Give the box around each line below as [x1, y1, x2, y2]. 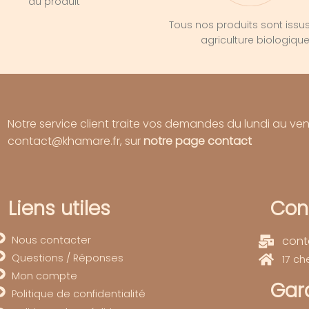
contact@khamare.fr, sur [8, 132, 143, 149]
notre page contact [143, 132, 252, 149]
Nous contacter [11, 233, 91, 248]
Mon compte [11, 269, 77, 283]
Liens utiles [8, 195, 110, 223]
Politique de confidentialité [11, 287, 146, 301]
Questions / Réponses [11, 251, 123, 266]
